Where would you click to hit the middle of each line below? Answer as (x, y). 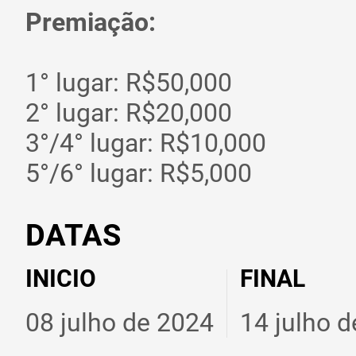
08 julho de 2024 (120, 323)
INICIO (61, 279)
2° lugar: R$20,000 (129, 112)
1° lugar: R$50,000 (129, 82)
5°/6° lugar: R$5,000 (139, 173)
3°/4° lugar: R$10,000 (146, 143)
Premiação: (91, 22)
